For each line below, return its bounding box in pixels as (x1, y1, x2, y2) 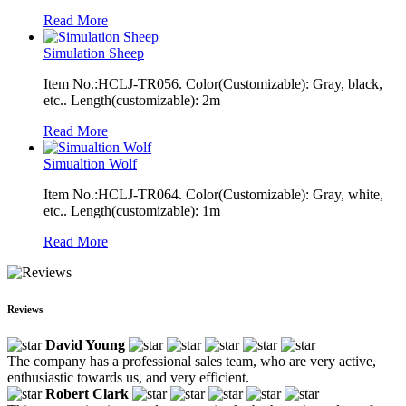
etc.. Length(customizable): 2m (43, 92, 220, 108)
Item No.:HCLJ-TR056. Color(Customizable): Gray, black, (43, 75, 382, 92)
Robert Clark (45, 385, 129, 401)
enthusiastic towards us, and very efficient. (7, 369, 249, 385)
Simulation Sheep (43, 44, 144, 61)
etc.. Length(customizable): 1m (43, 202, 220, 218)
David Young (45, 336, 125, 353)
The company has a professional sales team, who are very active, (7, 353, 376, 369)
